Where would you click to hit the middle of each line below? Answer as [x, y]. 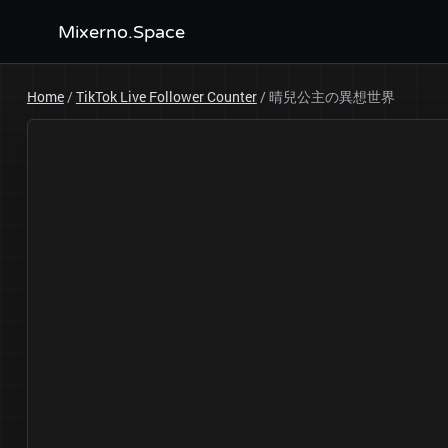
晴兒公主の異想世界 [331, 96]
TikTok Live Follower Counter [166, 96]
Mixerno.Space [121, 32]
